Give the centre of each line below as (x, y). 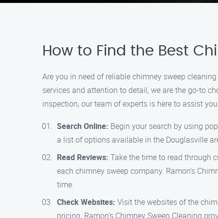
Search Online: (83, 126)
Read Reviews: (83, 157)
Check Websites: (86, 202)
